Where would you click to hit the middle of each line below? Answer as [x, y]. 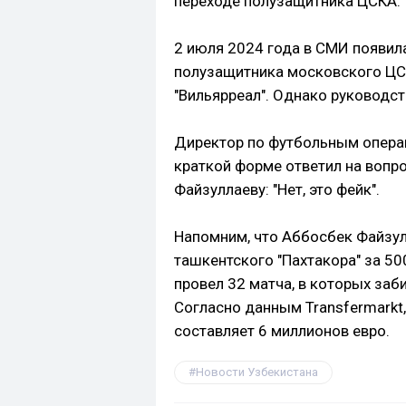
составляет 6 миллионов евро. [282, 331]
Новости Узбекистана [257, 372]
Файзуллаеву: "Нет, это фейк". [277, 190]
